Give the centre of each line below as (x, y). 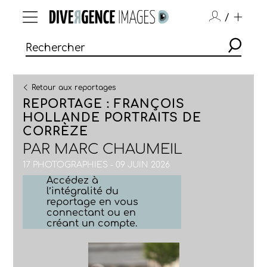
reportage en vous (93, 202)
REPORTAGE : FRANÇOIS (104, 104)
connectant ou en (91, 213)
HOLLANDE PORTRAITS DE (112, 118)
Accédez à (73, 181)
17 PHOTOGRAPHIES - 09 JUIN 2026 (97, 165)
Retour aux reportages (74, 88)
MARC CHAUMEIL (119, 149)
